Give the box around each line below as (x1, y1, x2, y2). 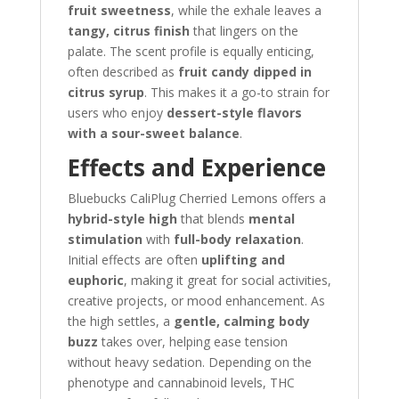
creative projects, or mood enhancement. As (67, 292, 325, 309)
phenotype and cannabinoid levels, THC (67, 374, 295, 391)
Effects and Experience (67, 151, 326, 183)
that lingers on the (189, 22, 298, 39)
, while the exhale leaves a (170, 2, 322, 19)
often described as (67, 63, 178, 80)
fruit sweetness (67, 2, 171, 19)
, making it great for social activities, (123, 272, 331, 289)
